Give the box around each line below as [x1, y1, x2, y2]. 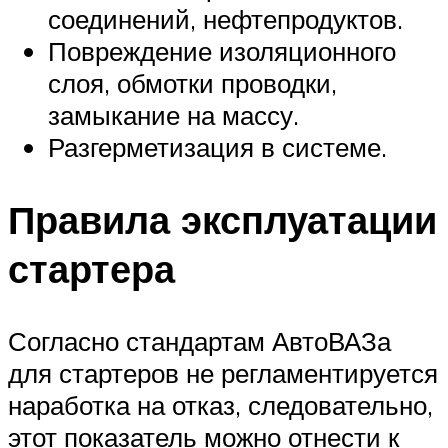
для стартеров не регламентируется [8, 356, 438, 389]
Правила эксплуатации [8, 194, 437, 244]
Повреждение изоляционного [48, 35, 396, 68]
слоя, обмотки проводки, [48, 67, 337, 100]
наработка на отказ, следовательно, [8, 388, 433, 421]
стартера [8, 243, 175, 293]
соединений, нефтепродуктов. [48, 3, 403, 36]
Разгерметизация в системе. [48, 131, 387, 164]
